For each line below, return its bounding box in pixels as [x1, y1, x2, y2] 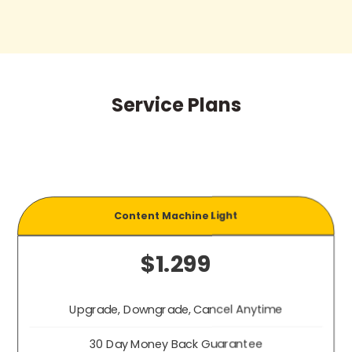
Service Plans [111, 91, 241, 118]
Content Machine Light [114, 207, 238, 222]
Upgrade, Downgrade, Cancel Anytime [69, 300, 283, 317]
